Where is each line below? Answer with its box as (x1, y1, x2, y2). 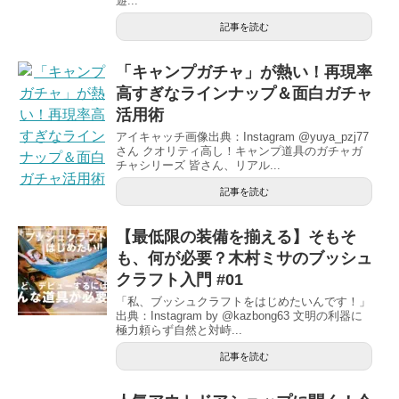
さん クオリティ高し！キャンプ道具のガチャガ (116, 143, 362, 158)
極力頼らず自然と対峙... (116, 322, 242, 337)
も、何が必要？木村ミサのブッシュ (116, 248, 372, 267)
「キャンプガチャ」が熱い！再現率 (116, 62, 372, 81)
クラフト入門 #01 (116, 270, 243, 289)
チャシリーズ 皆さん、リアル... (116, 158, 281, 172)
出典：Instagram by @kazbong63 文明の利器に (116, 308, 362, 322)
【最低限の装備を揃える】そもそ (116, 227, 356, 246)
